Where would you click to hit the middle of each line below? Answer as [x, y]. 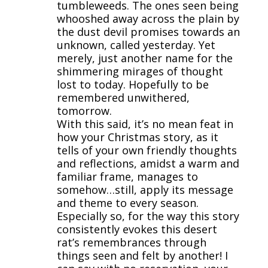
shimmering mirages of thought [140, 71]
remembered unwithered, [123, 97]
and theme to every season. [127, 202]
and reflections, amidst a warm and [148, 163]
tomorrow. [84, 110]
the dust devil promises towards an [148, 31]
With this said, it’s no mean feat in [145, 124]
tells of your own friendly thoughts [147, 150]
